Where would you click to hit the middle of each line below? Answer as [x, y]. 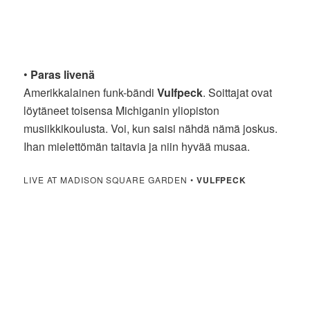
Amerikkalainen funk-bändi [91, 92]
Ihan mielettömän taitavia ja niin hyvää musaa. [137, 146]
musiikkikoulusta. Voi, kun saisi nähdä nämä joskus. [151, 128]
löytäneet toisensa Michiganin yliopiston [122, 110]
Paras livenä [63, 74]
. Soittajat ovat [238, 92]
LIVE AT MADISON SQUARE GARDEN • [110, 179]
